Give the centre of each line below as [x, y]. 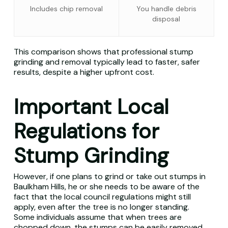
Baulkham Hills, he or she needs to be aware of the [106, 187]
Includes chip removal [66, 9]
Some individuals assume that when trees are [97, 217]
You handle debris [166, 9]
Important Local [91, 107]
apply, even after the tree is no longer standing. [101, 207]
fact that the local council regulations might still [102, 197]
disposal [166, 19]
